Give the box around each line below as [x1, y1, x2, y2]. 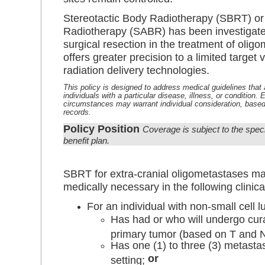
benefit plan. [63, 135, 109, 146]
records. [63, 108, 91, 117]
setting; [111, 254, 148, 264]
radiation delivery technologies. [63, 64, 209, 76]
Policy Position [63, 123, 143, 135]
